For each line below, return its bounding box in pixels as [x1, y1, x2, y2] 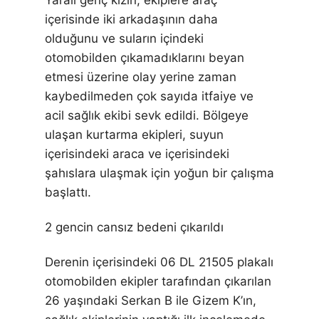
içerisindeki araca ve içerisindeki [45, 147, 229, 162]
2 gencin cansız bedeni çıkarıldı [45, 220, 224, 235]
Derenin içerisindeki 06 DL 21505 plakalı [45, 255, 273, 270]
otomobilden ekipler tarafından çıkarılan [45, 274, 271, 289]
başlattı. [45, 185, 91, 200]
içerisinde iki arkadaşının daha [45, 12, 218, 27]
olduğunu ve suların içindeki [45, 31, 204, 46]
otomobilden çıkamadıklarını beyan [45, 51, 244, 66]
